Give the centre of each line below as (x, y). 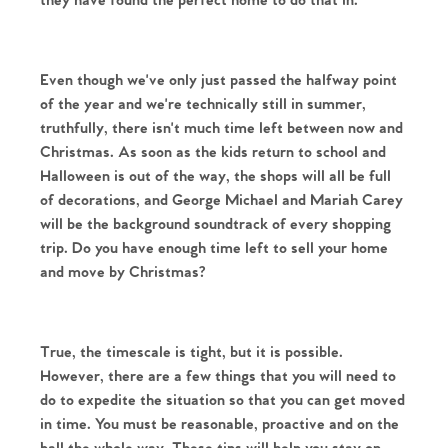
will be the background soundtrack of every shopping (215, 224)
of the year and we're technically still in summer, (203, 104)
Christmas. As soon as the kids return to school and (213, 152)
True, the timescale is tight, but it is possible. (191, 352)
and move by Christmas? (122, 272)
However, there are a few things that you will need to (218, 376)
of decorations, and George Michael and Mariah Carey (221, 200)
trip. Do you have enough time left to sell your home (214, 248)
